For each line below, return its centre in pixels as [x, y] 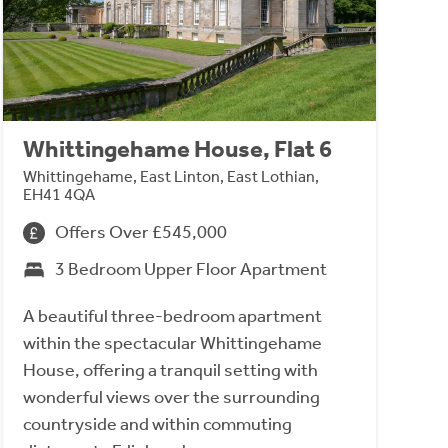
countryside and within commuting [157, 424]
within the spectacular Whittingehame [172, 343]
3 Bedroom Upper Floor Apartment [190, 269]
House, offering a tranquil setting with [170, 370]
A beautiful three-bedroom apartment [172, 316]
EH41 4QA [58, 195]
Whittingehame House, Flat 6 [177, 149]
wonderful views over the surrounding [171, 397]
